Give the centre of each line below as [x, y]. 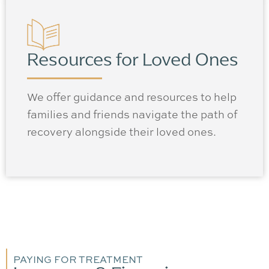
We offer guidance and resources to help [132, 96]
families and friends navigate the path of [132, 114]
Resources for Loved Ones [133, 60]
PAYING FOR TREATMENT [78, 260]
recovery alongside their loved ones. [123, 131]
